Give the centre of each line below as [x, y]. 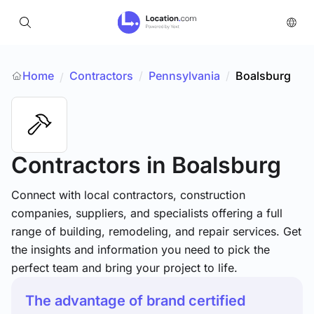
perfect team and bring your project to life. [124, 268]
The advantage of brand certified [135, 301]
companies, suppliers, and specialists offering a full [147, 213]
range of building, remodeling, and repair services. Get [156, 231]
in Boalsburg [214, 165]
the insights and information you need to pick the [141, 250]
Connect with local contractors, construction [128, 195]
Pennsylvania [184, 76]
